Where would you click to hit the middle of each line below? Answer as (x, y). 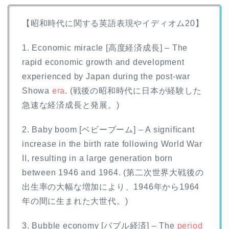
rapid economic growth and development (103, 62)
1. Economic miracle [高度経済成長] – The (105, 48)
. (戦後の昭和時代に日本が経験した (133, 90)
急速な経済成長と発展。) (71, 105)
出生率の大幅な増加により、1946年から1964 (111, 187)
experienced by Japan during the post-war (106, 76)
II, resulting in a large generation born (97, 158)
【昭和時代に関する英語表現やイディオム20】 (113, 23)
